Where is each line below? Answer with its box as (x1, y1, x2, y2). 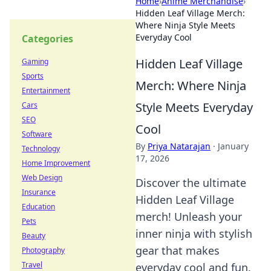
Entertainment (22, 85, 70, 96)
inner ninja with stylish (135, 226, 252, 241)
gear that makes (135, 243, 220, 258)
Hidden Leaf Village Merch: (135, 7, 245, 19)
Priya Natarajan (148, 140, 211, 152)
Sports (22, 71, 44, 81)
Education (22, 201, 55, 212)
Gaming (22, 56, 48, 67)
